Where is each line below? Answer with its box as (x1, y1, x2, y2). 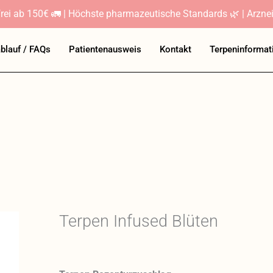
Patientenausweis (68, 44, 141, 55)
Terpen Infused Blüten (59, 211, 219, 232)
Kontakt (159, 44, 191, 55)
